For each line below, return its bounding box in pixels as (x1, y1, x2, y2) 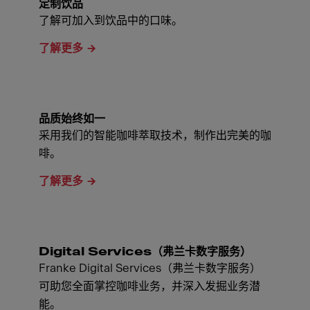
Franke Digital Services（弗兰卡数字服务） (39, 262, 261, 275)
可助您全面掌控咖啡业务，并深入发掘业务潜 (39, 280, 260, 293)
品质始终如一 (39, 113, 105, 125)
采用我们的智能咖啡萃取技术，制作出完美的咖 (39, 129, 271, 142)
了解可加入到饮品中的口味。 (39, 15, 183, 27)
